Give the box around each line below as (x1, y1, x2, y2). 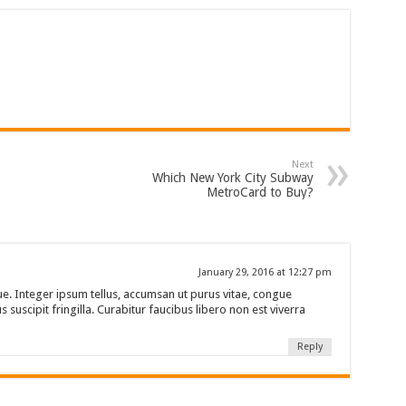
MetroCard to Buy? (206, 185, 314, 199)
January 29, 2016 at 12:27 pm (198, 266, 332, 278)
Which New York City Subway (151, 170, 314, 185)
